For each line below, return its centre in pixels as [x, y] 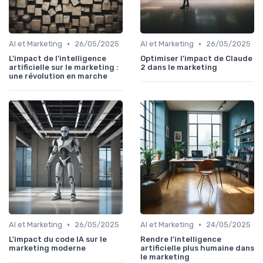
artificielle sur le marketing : [64, 68]
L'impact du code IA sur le [58, 240]
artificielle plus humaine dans [197, 248]
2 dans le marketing [179, 68]
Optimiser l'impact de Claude [196, 59]
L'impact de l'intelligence [58, 59]
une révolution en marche [58, 76]
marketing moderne [47, 248]
